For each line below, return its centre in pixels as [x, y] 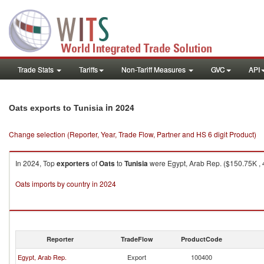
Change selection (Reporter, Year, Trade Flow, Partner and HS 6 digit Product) [133, 134]
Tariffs [88, 69]
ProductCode [202, 239]
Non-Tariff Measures [154, 69]
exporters [73, 163]
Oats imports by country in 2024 [66, 184]
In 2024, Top [36, 163]
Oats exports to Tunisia [56, 108]
